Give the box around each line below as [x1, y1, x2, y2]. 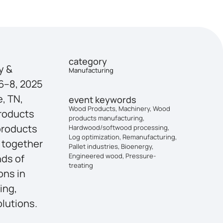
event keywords [69, 93, 137, 106]
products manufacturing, [69, 113, 145, 122]
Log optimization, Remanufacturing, [69, 132, 177, 141]
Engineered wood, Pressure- [69, 151, 156, 160]
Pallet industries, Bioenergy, [69, 141, 154, 151]
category [69, 55, 108, 67]
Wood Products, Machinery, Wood [69, 104, 171, 113]
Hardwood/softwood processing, [69, 122, 170, 132]
